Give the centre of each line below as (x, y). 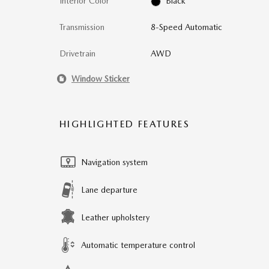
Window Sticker (101, 78)
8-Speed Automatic (186, 27)
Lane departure (109, 190)
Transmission (82, 27)
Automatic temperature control (138, 245)
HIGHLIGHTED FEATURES (125, 124)
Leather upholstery (115, 217)
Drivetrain (77, 53)
